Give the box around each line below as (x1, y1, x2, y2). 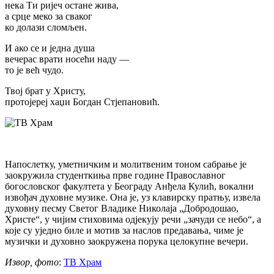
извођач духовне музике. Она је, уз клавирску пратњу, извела (5, 192, 261, 203)
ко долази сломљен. (5, 22, 87, 33)
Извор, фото (5, 257, 59, 268)
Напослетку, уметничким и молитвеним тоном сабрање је (5, 159, 246, 170)
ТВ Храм (64, 257, 102, 268)
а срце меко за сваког (5, 11, 92, 22)
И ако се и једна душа (5, 43, 95, 54)
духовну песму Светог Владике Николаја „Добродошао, (5, 203, 239, 214)
